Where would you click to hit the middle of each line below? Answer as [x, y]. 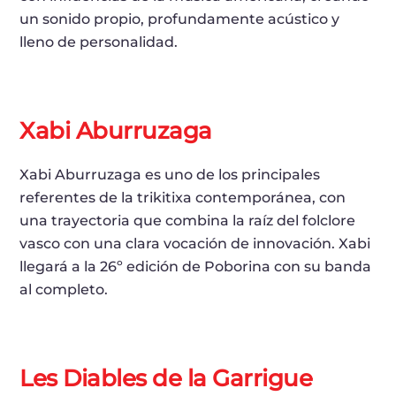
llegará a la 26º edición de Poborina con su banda [196, 266]
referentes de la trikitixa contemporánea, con [183, 197]
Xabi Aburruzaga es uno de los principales [170, 174]
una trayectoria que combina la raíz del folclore [188, 220]
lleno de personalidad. [99, 42]
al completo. [64, 289]
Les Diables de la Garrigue [166, 377]
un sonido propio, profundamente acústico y [180, 19]
